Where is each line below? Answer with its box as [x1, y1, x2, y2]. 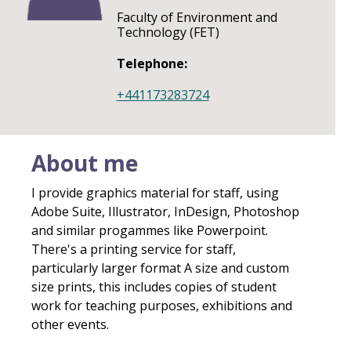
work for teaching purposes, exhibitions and [31, 297, 292, 314]
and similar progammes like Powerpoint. [31, 222, 268, 239]
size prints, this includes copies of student [31, 278, 277, 295]
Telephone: [116, 55, 187, 72]
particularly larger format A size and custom [31, 259, 289, 277]
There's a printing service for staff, [31, 241, 236, 258]
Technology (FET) [116, 24, 219, 41]
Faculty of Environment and [116, 9, 277, 26]
